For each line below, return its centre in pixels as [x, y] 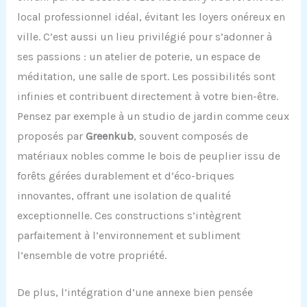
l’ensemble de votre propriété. [91, 255]
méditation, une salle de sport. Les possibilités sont [146, 76]
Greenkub [109, 136]
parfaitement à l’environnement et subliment [128, 235]
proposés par [51, 136]
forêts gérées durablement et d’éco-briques [125, 175]
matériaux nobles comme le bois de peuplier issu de [148, 156]
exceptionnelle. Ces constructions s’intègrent [129, 215]
